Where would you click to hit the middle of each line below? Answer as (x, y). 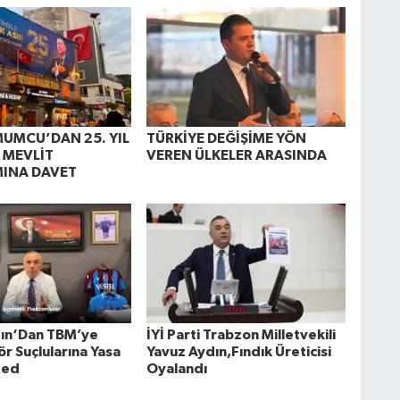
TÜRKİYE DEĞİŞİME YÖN (226, 138)
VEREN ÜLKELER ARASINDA (236, 155)
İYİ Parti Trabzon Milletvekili (241, 335)
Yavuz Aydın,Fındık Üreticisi (238, 352)
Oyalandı (176, 369)
